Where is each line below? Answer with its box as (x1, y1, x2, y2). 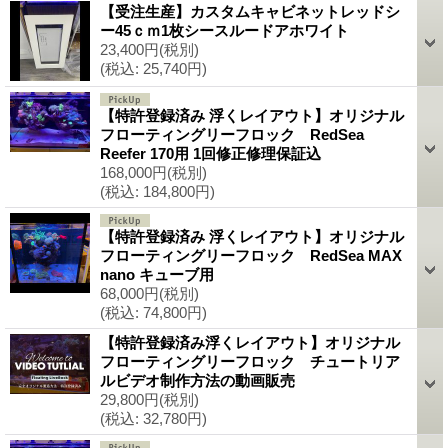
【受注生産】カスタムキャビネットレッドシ (100, 2, 400, 20)
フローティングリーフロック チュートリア (100, 352, 400, 370)
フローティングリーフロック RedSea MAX (100, 246, 402, 264)
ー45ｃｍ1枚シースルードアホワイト (100, 21, 349, 39)
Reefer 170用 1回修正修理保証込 (100, 144, 321, 162)
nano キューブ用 (100, 265, 214, 283)
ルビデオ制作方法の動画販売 (100, 371, 295, 389)
